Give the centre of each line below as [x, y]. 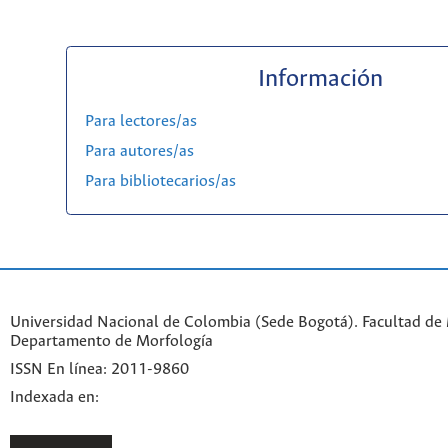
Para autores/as [139, 151]
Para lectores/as [140, 121]
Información [320, 79]
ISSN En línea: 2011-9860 [99, 370]
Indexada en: [54, 397]
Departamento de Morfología [111, 342]
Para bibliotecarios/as [160, 181]
